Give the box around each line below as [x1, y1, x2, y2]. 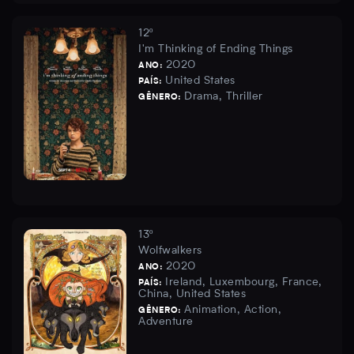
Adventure [138, 316, 194, 328]
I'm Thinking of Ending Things [138, 43, 293, 55]
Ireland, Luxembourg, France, [165, 277, 322, 288]
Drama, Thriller [184, 91, 263, 103]
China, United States [138, 288, 246, 300]
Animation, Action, [184, 304, 281, 316]
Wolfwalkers [138, 245, 202, 257]
